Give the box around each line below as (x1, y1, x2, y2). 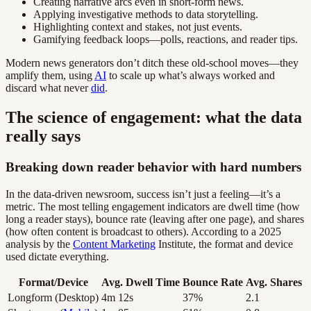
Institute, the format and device (155, 237, 293, 250)
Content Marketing (73, 237, 155, 250)
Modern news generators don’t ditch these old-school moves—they (6, 57, 299, 69)
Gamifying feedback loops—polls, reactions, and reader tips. (33, 33, 298, 46)
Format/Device (18, 276, 88, 288)
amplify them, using (6, 69, 94, 82)
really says (6, 127, 81, 145)
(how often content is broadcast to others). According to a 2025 (6, 225, 281, 237)
